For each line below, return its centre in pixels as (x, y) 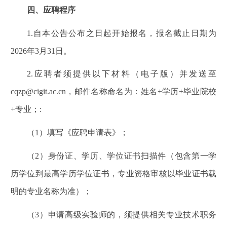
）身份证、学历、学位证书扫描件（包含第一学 (128, 156)
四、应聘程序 (51, 10)
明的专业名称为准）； (51, 191)
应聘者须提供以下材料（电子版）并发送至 (125, 74)
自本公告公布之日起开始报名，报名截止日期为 (125, 33)
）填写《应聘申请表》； (83, 133)
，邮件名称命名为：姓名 (111, 92)
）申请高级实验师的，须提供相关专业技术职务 (128, 214)
